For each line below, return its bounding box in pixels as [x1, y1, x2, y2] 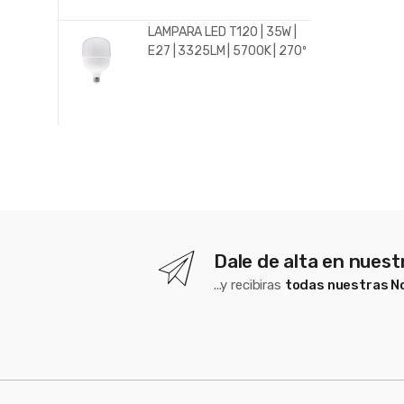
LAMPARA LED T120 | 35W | [148, 24, 297, 41]
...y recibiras [213, 277, 285, 294]
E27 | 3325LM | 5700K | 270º [148, 43, 307, 60]
